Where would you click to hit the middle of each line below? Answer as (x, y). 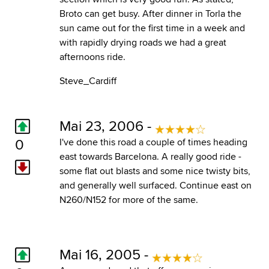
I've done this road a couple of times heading (153, 142)
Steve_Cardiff (88, 80)
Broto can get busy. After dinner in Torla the (150, 13)
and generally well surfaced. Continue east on (155, 185)
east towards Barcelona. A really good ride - (150, 156)
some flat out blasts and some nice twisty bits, (155, 171)
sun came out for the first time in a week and (152, 28)
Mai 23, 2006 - (107, 125)
